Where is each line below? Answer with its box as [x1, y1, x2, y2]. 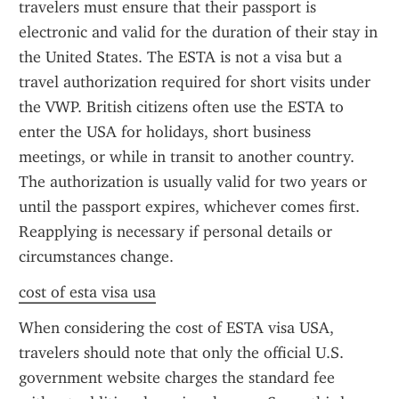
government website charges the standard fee [19, 368, 335, 387]
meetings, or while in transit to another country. [19, 147, 354, 167]
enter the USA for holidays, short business [19, 122, 311, 142]
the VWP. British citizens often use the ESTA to [19, 97, 344, 117]
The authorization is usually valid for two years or [19, 172, 367, 191]
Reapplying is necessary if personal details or [19, 222, 332, 241]
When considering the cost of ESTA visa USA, [19, 318, 334, 338]
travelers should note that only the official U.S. [19, 343, 344, 362]
